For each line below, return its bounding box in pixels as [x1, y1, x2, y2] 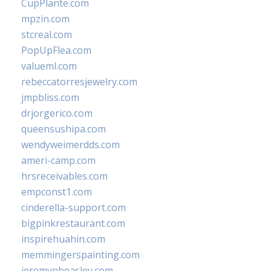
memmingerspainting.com [21, 248, 140, 261]
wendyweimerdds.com [21, 138, 120, 151]
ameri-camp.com [21, 154, 96, 167]
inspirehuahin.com [21, 232, 105, 246]
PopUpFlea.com [21, 44, 91, 57]
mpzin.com [21, 12, 70, 25]
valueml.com [21, 59, 77, 73]
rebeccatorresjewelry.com [21, 75, 137, 88]
